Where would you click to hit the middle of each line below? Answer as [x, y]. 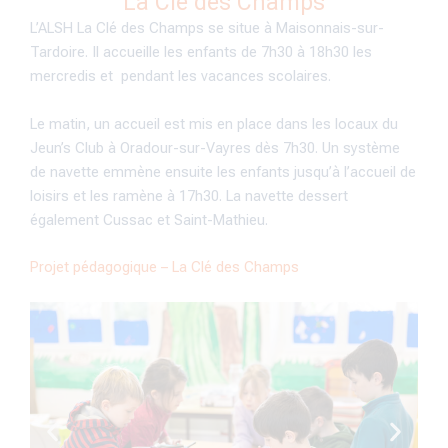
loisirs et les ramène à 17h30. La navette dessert [189, 195]
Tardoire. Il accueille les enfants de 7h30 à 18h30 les [201, 52]
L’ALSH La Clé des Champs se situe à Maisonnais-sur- [207, 28]
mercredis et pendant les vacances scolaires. [182, 76]
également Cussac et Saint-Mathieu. [151, 219]
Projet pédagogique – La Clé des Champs [164, 266]
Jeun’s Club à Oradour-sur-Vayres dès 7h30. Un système [215, 147]
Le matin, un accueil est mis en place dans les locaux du [214, 123]
